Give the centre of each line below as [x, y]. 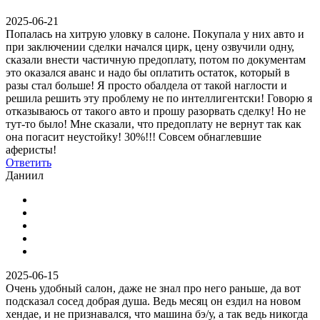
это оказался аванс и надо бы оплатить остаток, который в [148, 72]
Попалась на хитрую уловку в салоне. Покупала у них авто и [155, 34]
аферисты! [31, 149]
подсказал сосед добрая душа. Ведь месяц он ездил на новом [153, 301]
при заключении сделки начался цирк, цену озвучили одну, [150, 46]
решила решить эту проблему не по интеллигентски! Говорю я [159, 98]
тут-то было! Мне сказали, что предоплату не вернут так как [154, 124]
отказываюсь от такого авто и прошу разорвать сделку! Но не [156, 111]
